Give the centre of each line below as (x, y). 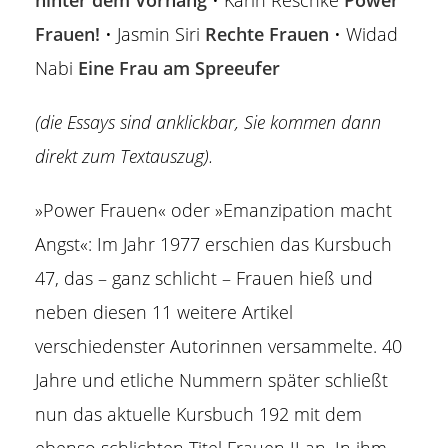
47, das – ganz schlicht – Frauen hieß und (204, 278)
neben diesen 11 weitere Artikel (164, 312)
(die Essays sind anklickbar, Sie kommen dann (208, 122)
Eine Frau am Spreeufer (179, 68)
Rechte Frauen (267, 34)
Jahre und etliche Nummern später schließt (211, 380)
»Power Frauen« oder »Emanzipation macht (213, 210)
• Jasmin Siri (152, 34)
